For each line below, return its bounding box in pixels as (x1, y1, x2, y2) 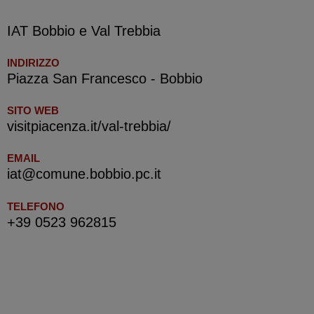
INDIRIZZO (7, 56, 60, 69)
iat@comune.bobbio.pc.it (7, 165, 161, 182)
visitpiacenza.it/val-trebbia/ (7, 118, 171, 134)
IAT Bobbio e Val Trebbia (7, 22, 161, 39)
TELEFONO (7, 200, 64, 212)
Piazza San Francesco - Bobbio (7, 70, 203, 86)
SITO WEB (7, 104, 59, 116)
